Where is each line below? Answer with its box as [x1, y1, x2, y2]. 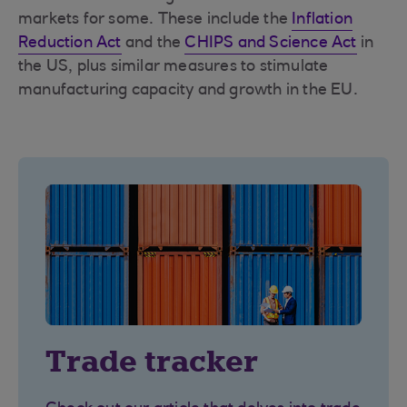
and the [121, 35, 185, 52]
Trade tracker [45, 342, 258, 381]
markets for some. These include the [18, 12, 293, 28]
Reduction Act [18, 35, 122, 52]
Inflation [292, 12, 353, 28]
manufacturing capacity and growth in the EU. [18, 83, 358, 99]
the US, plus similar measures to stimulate [18, 59, 329, 75]
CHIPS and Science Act [184, 35, 357, 52]
